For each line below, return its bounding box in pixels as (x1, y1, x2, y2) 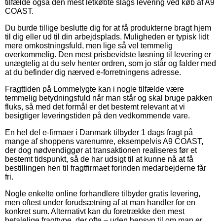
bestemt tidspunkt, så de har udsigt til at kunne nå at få (5, 154, 193, 163)
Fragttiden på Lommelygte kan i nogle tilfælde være (5, 84, 184, 93)
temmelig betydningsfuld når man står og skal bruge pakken (5, 93, 213, 102)
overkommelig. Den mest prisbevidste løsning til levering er (5, 50, 211, 59)
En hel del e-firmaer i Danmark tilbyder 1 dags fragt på (5, 128, 193, 137)
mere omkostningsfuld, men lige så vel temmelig (5, 41, 173, 50)
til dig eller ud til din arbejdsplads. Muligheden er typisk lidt (5, 32, 209, 41)
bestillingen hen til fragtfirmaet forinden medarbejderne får (5, 163, 206, 172)
